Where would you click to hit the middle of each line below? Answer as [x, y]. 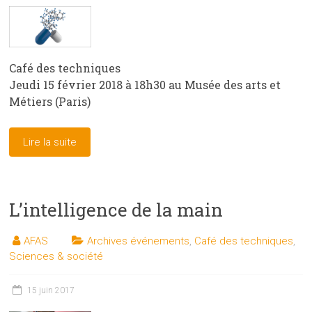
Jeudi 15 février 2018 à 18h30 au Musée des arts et [145, 84]
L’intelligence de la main [116, 209]
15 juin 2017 [51, 290]
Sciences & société [56, 256]
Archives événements [139, 241]
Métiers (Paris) [50, 101]
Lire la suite [50, 142]
